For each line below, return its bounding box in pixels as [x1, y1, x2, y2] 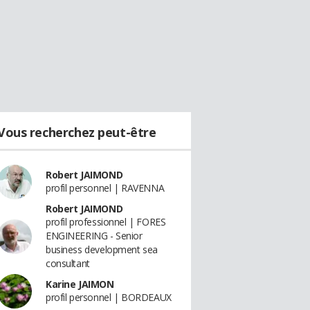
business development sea [46, 243, 158, 256]
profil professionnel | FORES [46, 215, 166, 228]
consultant [46, 257, 90, 270]
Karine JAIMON [46, 277, 114, 291]
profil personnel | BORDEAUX [46, 291, 172, 304]
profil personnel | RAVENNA [46, 181, 165, 194]
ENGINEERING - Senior [46, 229, 143, 242]
